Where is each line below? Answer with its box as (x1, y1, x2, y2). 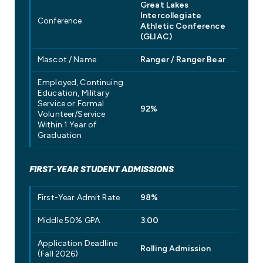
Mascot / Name (38, 55, 96, 65)
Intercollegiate (140, 11, 202, 21)
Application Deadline (38, 238, 117, 249)
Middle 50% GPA (38, 215, 100, 226)
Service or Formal (38, 99, 104, 109)
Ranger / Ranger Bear (140, 55, 225, 65)
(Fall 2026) (38, 249, 79, 259)
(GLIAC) (140, 32, 172, 42)
